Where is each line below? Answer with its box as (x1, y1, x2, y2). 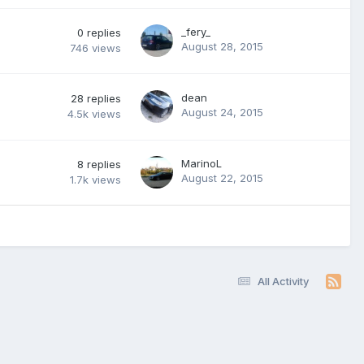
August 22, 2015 (181, 171, 263, 184)
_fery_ (181, 24, 210, 38)
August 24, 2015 (181, 105, 263, 119)
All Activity (258, 274, 309, 288)
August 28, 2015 (181, 39, 263, 53)
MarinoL (181, 156, 222, 170)
